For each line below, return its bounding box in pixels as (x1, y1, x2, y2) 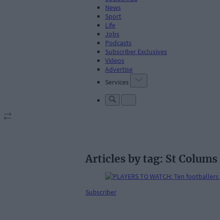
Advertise (105, 64, 133, 74)
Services (105, 77, 129, 86)
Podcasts (105, 38, 132, 47)
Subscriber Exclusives (105, 47, 167, 56)
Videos (105, 55, 124, 65)
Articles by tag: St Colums (85, 152, 218, 166)
